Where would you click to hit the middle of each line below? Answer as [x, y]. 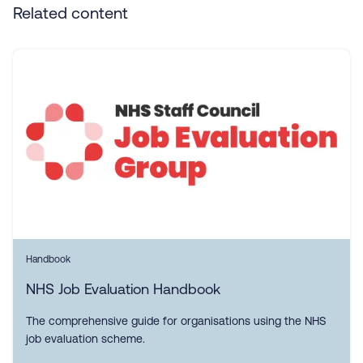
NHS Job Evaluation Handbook [123, 289]
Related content [70, 13]
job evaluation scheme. [85, 339]
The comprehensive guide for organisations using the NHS [176, 321]
